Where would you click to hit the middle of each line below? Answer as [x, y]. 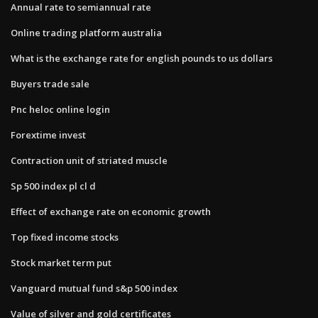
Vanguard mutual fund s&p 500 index [94, 288]
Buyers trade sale [50, 83]
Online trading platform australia [86, 32]
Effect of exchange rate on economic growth [111, 211]
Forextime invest [48, 135]
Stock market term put [61, 262]
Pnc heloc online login [60, 109]
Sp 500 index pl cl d [53, 186]
